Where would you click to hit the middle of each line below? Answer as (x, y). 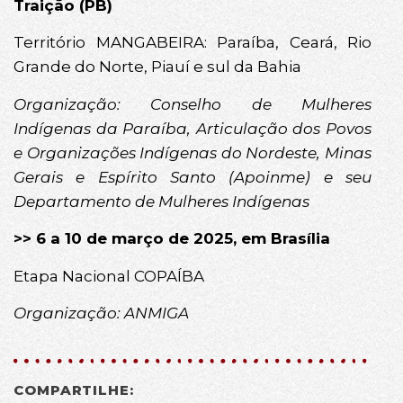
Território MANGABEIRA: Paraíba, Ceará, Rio (193, 43)
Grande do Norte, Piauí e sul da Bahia (157, 67)
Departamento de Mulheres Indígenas (161, 201)
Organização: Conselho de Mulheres (193, 104)
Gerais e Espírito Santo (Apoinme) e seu (193, 177)
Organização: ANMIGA (101, 313)
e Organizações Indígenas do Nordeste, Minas (193, 152)
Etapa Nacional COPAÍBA (109, 276)
